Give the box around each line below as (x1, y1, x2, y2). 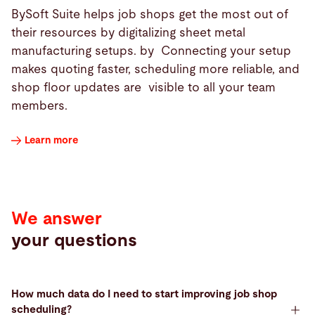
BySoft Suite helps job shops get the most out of (11, 8, 288, 21)
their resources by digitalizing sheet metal (11, 27, 245, 39)
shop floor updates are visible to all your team (11, 82, 276, 94)
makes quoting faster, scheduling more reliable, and (11, 63, 300, 76)
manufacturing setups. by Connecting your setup (11, 45, 291, 58)
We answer (11, 210, 102, 228)
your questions (11, 231, 137, 250)
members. (11, 100, 71, 112)
